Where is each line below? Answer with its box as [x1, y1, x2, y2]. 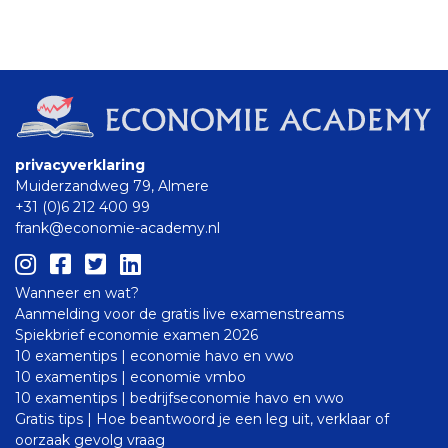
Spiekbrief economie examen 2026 [15, 326, 258, 345]
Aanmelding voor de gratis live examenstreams [15, 305, 344, 324]
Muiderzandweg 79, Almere [15, 177, 209, 196]
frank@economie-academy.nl [15, 219, 220, 238]
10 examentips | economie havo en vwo [15, 347, 294, 366]
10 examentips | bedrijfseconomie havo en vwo [15, 389, 344, 408]
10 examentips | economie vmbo [15, 368, 246, 387]
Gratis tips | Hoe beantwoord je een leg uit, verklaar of [15, 410, 389, 429]
